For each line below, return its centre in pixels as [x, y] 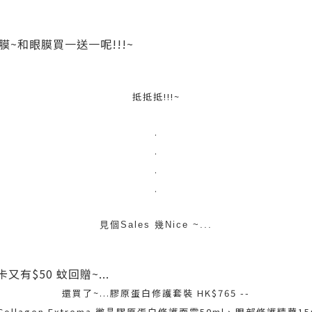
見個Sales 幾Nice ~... [156, 225]
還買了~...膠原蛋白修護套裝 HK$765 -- [156, 293]
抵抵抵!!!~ [156, 96]
